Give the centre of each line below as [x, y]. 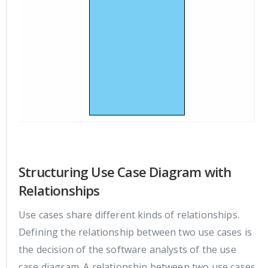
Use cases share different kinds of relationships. [129, 214]
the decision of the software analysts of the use [127, 249]
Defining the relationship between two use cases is [135, 232]
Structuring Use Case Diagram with [125, 172]
